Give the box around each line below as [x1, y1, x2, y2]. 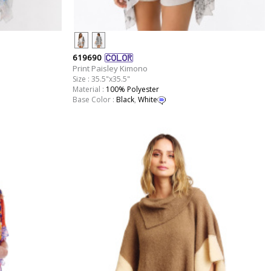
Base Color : [72, 94, 116, 105]
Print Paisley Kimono [72, 63, 148, 74]
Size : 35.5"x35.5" [72, 74, 130, 85]
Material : [72, 84, 106, 95]
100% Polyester [105, 84, 159, 95]
